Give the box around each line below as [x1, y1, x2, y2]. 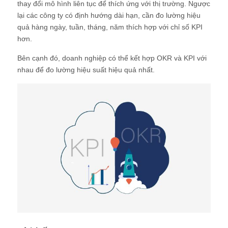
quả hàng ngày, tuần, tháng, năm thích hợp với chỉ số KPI [17, 23, 203, 32]
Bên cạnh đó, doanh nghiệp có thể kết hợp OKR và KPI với [17, 54, 207, 63]
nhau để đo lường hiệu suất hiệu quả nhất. [17, 66, 155, 74]
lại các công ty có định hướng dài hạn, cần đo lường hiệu [17, 11, 201, 20]
